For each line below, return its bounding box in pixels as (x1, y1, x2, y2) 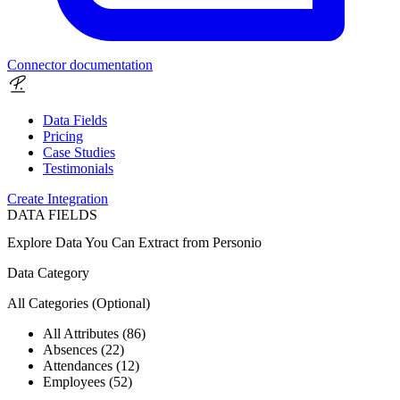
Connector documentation (7, 56, 153, 72)
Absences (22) (43, 341, 124, 357)
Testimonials (43, 160, 113, 176)
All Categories (7, 295, 92, 311)
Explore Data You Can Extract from (7, 234, 212, 250)
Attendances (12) (43, 357, 139, 373)
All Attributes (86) (43, 325, 146, 341)
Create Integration (7, 190, 108, 206)
